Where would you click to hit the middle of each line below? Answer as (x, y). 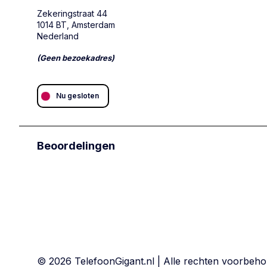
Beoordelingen (76, 146)
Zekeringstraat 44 (72, 13)
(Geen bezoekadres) (76, 58)
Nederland (58, 36)
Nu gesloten (77, 96)
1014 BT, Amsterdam (76, 24)
